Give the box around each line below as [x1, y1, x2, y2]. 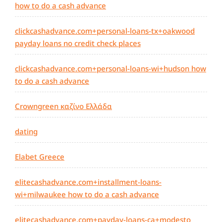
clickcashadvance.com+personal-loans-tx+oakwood [15, 26, 195, 36]
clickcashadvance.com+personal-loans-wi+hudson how [15, 63, 206, 74]
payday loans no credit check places [15, 38, 141, 49]
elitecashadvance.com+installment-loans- [15, 177, 162, 187]
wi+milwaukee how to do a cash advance [15, 189, 159, 200]
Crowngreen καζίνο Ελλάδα [15, 101, 112, 111]
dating [15, 126, 38, 137]
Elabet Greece [15, 152, 64, 162]
